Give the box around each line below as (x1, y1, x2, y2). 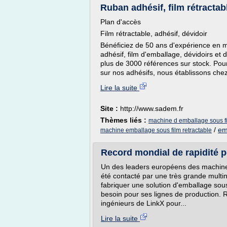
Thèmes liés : (100, 116, 148, 124)
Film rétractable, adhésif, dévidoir (100, 29, 207, 37)
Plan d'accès (100, 18, 141, 26)
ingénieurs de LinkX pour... (101, 199, 186, 207)
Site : (100, 104, 120, 112)
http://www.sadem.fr (120, 104, 183, 112)
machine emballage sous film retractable (100, 127, 212, 134)
